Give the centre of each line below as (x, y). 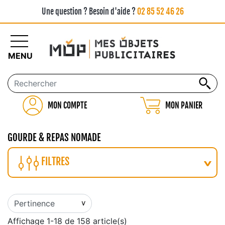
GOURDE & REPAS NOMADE (54, 138)
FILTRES (55, 162)
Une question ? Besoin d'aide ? (89, 12)
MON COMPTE (67, 105)
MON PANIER (184, 105)
